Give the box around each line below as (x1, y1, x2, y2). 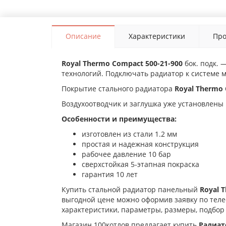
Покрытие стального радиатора (62, 84, 175, 94)
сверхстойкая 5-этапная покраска (82, 159, 199, 169)
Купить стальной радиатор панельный (62, 185, 200, 195)
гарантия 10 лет (82, 169, 138, 180)
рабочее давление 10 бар (82, 149, 171, 159)
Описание (66, 31, 101, 41)
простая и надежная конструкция (82, 139, 199, 149)
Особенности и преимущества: (62, 114, 177, 124)
